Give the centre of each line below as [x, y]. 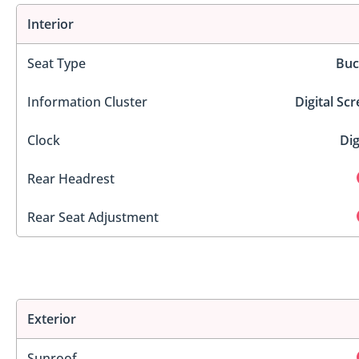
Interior [50, 24]
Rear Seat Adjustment [93, 217]
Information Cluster [87, 101]
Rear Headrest [71, 178]
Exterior [52, 319]
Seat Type [56, 63]
